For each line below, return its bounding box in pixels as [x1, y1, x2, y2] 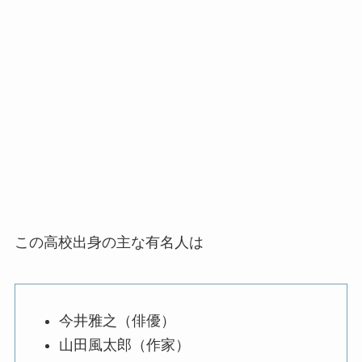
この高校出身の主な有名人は [14, 234, 204, 250]
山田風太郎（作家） [58, 337, 190, 354]
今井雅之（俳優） [58, 312, 175, 329]
